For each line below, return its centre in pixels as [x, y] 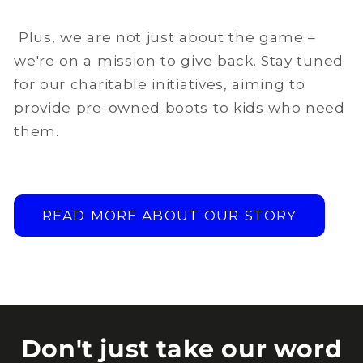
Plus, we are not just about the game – [165, 37]
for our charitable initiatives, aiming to [160, 84]
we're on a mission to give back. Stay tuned [179, 61]
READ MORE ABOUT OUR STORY [169, 215]
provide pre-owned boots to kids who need [179, 108]
